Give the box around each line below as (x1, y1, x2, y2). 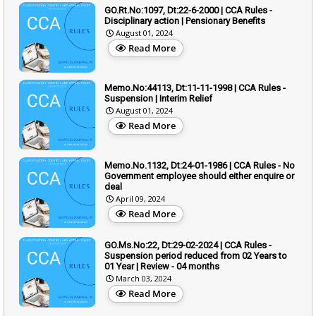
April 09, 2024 (116, 193, 165, 204)
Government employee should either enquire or (104, 170, 294, 181)
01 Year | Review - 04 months (104, 260, 219, 272)
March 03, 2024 (116, 272, 171, 284)
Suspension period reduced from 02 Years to (104, 250, 287, 261)
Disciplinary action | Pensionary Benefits (104, 15, 265, 26)
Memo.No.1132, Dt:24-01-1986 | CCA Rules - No (104, 159, 295, 171)
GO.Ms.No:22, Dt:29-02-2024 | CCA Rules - (104, 239, 272, 250)
